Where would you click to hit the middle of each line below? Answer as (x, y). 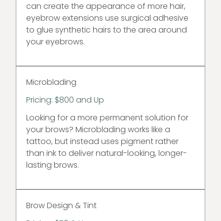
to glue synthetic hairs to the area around (107, 30)
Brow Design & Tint (61, 205)
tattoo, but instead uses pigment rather (102, 141)
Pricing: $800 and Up (65, 100)
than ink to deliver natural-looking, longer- (107, 153)
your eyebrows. (56, 42)
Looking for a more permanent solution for (107, 118)
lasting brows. (53, 165)
